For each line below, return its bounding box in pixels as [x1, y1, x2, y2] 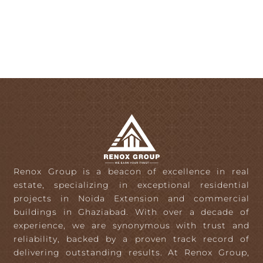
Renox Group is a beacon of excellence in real [14, 166, 249, 177]
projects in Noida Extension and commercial [14, 193, 249, 204]
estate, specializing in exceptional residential [14, 180, 249, 191]
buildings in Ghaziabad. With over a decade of [14, 207, 249, 218]
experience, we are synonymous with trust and [14, 220, 249, 231]
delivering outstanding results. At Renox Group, [14, 247, 249, 258]
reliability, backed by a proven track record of [14, 234, 249, 245]
